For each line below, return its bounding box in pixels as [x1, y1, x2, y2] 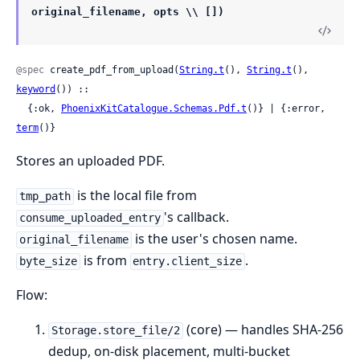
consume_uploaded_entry [18, 211, 161, 225]
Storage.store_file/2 [51, 324, 180, 337]
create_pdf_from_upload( [44, 64, 179, 76]
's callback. [163, 208, 229, 227]
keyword [16, 84, 55, 96]
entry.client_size [133, 255, 243, 268]
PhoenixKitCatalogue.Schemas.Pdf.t [61, 103, 247, 115]
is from [80, 252, 130, 270]
